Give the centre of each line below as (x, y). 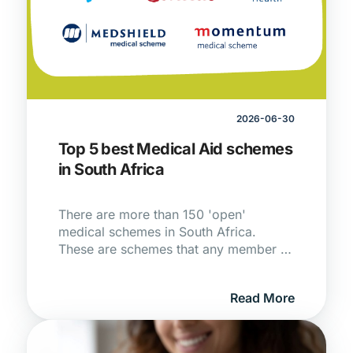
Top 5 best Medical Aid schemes (175, 149)
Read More (262, 298)
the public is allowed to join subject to (171, 266)
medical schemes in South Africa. (157, 232)
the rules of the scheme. (130, 284)
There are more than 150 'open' (152, 214)
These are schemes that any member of (176, 249)
